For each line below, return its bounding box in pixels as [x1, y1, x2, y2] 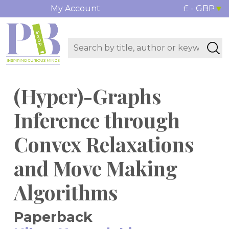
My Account [50, 4, 100, 13]
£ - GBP [183, 4, 215, 13]
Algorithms [14, 178, 118, 206]
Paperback [14, 209, 93, 226]
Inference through [14, 106, 180, 134]
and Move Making [14, 154, 177, 182]
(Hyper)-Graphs [14, 82, 161, 110]
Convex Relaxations [14, 130, 194, 158]
